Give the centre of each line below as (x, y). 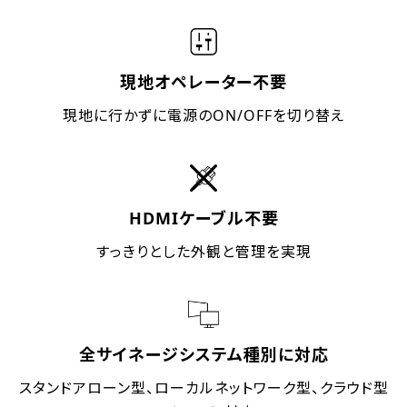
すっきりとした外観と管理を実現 (203, 252)
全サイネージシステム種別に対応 (203, 355)
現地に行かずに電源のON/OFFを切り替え (203, 116)
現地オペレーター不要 (203, 82)
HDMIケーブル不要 (203, 218)
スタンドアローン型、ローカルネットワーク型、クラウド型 (203, 388)
